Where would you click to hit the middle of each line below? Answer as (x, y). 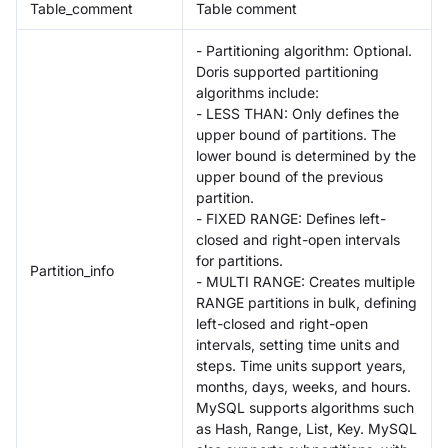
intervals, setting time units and (298, 344)
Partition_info (72, 270)
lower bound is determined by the (306, 155)
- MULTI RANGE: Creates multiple (305, 281)
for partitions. (239, 260)
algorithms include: (257, 92)
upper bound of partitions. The (296, 134)
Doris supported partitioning (287, 71)
